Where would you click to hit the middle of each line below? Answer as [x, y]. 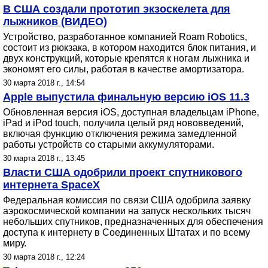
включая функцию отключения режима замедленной [120, 134]
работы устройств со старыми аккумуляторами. [109, 144]
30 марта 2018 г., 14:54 [44, 83]
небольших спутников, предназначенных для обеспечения [133, 222]
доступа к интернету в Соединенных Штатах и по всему [127, 232]
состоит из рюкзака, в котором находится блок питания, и [130, 48]
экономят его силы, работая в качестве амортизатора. [124, 69]
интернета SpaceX [51, 185]
